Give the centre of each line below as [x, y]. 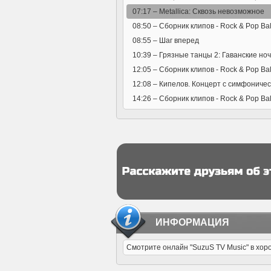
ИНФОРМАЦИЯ [192, 222]
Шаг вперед [178, 41]
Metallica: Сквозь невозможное [211, 11]
